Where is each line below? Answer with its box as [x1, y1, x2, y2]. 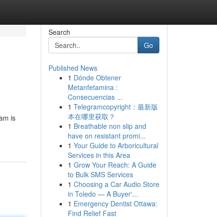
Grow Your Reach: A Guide [73, 160, 156, 170]
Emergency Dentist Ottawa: [73, 199, 157, 208]
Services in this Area [67, 150, 130, 160]
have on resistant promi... [67, 131, 146, 140]
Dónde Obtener [73, 73, 121, 82]
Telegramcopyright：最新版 [73, 102, 158, 111]
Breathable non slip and [73, 121, 146, 131]
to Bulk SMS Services [67, 170, 133, 179]
